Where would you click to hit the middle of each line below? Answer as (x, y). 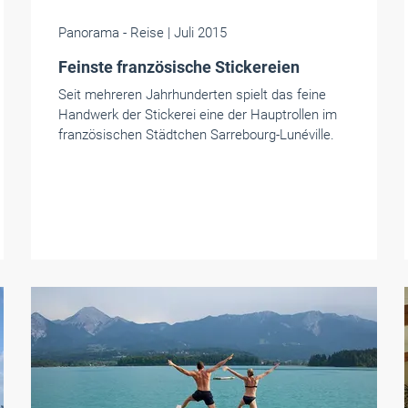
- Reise (143, 33)
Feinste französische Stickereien (178, 67)
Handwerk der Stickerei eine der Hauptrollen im (197, 115)
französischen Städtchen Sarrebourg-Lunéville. (196, 135)
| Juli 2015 (197, 33)
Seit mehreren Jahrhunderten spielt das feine (192, 95)
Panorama (88, 33)
